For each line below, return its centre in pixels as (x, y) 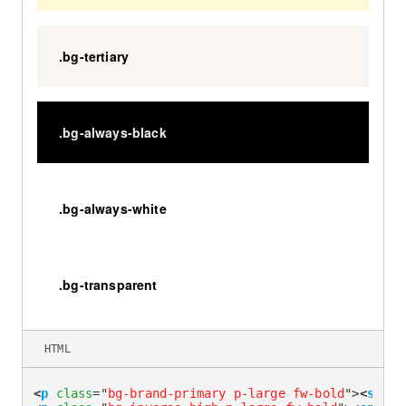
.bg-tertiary (94, 57)
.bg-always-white (113, 209)
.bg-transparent (108, 285)
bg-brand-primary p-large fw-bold (226, 394)
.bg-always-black (113, 133)
